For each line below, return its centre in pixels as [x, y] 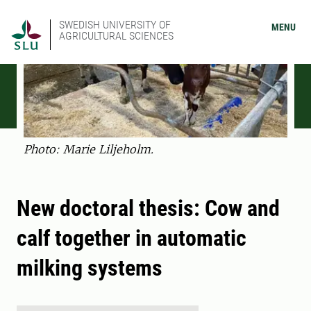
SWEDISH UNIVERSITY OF [115, 25]
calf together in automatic [132, 238]
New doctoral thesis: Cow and [148, 209]
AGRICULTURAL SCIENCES [116, 36]
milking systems [90, 268]
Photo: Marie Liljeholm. [89, 150]
